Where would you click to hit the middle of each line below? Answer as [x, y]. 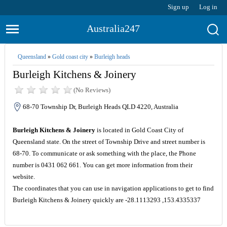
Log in [209, 7]
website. [24, 177]
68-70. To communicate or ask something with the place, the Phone [104, 153]
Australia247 [113, 28]
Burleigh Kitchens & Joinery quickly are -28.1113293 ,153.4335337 [106, 200]
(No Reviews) [92, 90]
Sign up [179, 7]
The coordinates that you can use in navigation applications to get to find [113, 188]
